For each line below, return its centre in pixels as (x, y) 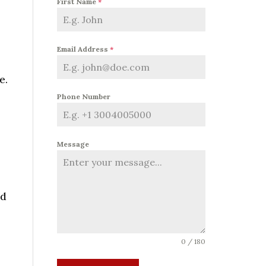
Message (73, 144)
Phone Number (84, 96)
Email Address (83, 49)
